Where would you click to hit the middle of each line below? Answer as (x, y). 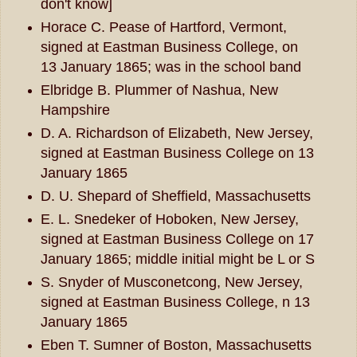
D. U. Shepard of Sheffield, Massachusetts (175, 196)
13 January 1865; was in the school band (171, 67)
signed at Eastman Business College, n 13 (175, 302)
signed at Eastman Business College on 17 (177, 239)
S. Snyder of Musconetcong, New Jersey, (171, 282)
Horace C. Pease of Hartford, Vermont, (163, 27)
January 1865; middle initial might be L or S (177, 259)
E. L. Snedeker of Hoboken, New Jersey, (169, 220)
